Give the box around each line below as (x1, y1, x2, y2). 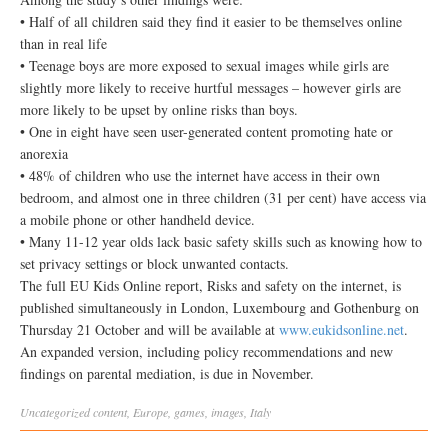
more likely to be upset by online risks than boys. (20, 100, 298, 119)
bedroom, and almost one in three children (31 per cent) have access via (20, 188, 426, 207)
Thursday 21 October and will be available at (20, 320, 279, 339)
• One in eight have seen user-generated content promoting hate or (20, 122, 393, 141)
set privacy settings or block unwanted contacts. (20, 254, 289, 273)
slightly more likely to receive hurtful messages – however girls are (20, 78, 401, 97)
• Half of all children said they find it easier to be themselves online (20, 12, 402, 31)
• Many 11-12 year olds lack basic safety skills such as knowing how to (20, 232, 422, 251)
